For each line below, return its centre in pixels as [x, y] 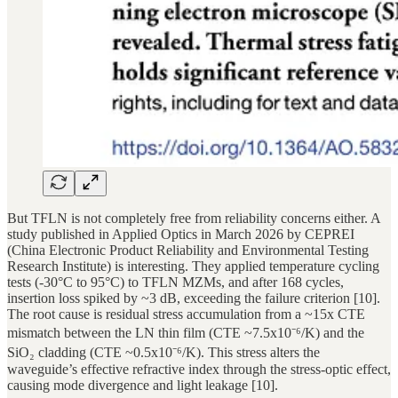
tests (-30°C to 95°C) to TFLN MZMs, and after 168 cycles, [175, 283]
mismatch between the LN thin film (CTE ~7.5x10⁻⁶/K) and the [186, 333]
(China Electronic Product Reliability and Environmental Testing [188, 251]
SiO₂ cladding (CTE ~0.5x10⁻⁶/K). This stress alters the [163, 353]
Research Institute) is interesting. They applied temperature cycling [193, 267]
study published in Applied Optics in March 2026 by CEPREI [181, 235]
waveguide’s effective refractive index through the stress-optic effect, [199, 370]
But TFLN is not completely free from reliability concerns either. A [194, 219]
